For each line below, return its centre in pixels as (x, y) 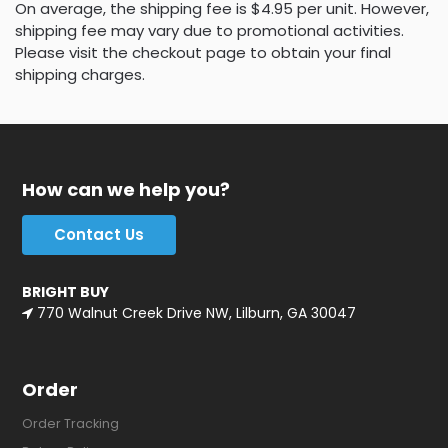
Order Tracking (71, 424)
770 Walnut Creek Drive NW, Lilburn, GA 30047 (195, 313)
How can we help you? (126, 189)
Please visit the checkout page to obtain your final (203, 53)
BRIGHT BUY (66, 292)
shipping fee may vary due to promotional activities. (209, 31)
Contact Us (99, 234)
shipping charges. (80, 75)
